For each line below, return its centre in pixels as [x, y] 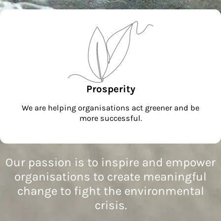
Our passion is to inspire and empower [110, 163]
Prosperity [110, 89]
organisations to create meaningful [110, 177]
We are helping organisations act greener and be [110, 108]
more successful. [110, 118]
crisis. [110, 205]
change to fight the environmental [110, 191]
